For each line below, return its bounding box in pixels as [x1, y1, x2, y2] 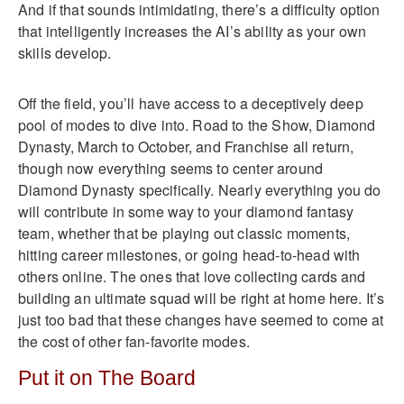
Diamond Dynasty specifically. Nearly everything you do [18, 179, 381, 200]
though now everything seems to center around [18, 157, 324, 179]
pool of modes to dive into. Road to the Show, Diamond [18, 114, 376, 135]
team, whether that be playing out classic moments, [18, 222, 351, 243]
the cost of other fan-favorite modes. [18, 330, 250, 352]
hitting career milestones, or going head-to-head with [18, 243, 361, 265]
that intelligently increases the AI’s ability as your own [18, 20, 367, 41]
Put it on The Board [18, 366, 196, 390]
